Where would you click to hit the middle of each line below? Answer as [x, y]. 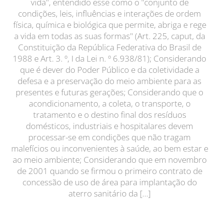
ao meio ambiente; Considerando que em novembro [109, 160]
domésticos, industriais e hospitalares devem [109, 126]
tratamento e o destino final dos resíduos [109, 115]
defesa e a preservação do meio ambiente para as [109, 81]
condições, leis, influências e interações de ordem [109, 13]
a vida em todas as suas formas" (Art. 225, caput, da [109, 36]
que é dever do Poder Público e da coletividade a [109, 70]
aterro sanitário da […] [109, 193]
